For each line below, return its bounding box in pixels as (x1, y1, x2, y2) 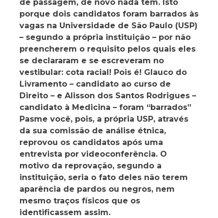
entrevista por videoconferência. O (19, 149, 167, 159)
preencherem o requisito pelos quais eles (19, 44, 196, 54)
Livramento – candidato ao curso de (19, 79, 171, 89)
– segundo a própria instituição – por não (19, 33, 191, 42)
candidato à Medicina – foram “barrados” (19, 103, 191, 112)
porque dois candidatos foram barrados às (19, 9, 199, 19)
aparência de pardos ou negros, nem (19, 184, 175, 194)
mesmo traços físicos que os (19, 196, 140, 206)
